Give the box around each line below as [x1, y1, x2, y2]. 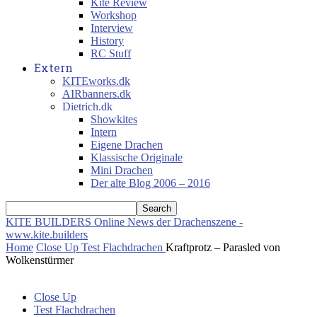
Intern [91, 126, 117, 138]
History [91, 35, 124, 47]
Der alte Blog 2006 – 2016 [91, 177, 210, 189]
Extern [34, 60, 73, 75]
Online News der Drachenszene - [94, 216, 243, 228]
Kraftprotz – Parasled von [166, 241, 280, 253]
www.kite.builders [6, 229, 88, 241]
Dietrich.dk [62, 100, 113, 113]
